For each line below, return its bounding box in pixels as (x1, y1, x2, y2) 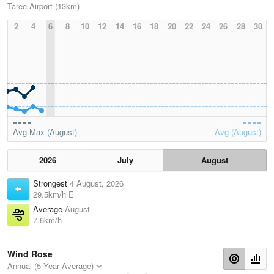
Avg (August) (215, 126, 261, 138)
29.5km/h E (33, 188, 74, 201)
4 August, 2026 (70, 177, 124, 190)
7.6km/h (33, 214, 62, 226)
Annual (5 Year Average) (7, 260, 94, 272)
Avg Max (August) (13, 126, 77, 138)
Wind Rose (7, 248, 53, 261)
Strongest (33, 177, 70, 190)
